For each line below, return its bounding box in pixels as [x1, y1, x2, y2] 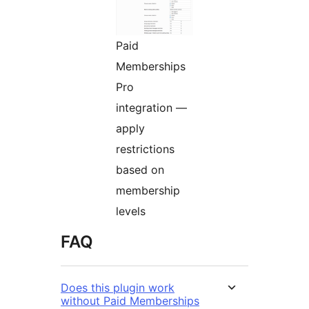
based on [116, 162, 164, 177]
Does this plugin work [61, 280, 175, 295]
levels [116, 203, 146, 218]
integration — [116, 100, 187, 114]
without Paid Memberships [61, 293, 199, 308]
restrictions [116, 141, 175, 156]
